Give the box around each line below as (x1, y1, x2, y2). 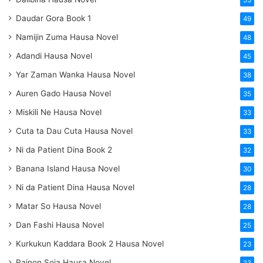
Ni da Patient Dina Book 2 (16, 145, 112, 155)
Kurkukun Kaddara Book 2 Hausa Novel (16, 239, 164, 249)
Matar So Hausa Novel (16, 201, 101, 211)
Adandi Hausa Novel (16, 51, 92, 61)
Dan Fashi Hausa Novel (16, 220, 104, 230)
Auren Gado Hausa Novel (16, 89, 111, 99)
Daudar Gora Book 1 (16, 14, 91, 23)
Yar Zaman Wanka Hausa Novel (16, 70, 135, 80)
